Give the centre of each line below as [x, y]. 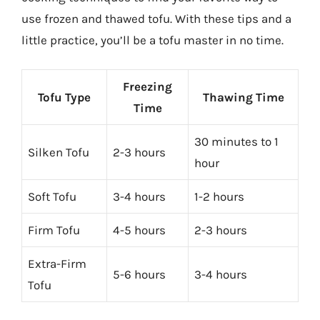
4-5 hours [139, 230]
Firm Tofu [54, 230]
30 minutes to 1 [236, 141]
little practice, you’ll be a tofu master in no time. [152, 40]
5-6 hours [139, 274]
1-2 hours [219, 196]
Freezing [147, 86]
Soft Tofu [52, 196]
